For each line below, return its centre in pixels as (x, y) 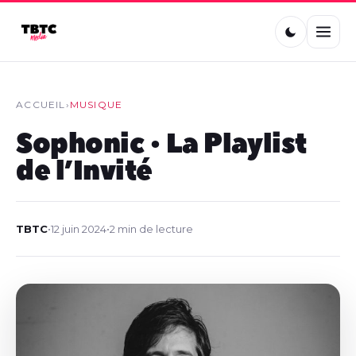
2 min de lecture (152, 229)
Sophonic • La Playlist (162, 144)
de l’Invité (84, 171)
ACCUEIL (41, 104)
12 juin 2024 (79, 229)
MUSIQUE (96, 104)
